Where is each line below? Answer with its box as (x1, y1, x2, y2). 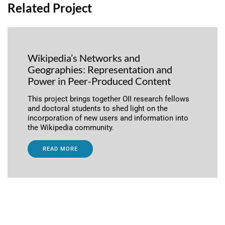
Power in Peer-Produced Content (28, 75, 171, 87)
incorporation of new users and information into (28, 114, 188, 123)
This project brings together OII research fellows (28, 94, 189, 104)
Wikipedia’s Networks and (28, 52, 140, 64)
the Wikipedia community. (28, 123, 114, 133)
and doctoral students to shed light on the (28, 104, 168, 114)
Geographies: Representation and (28, 64, 172, 76)
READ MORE (43, 146, 78, 153)
